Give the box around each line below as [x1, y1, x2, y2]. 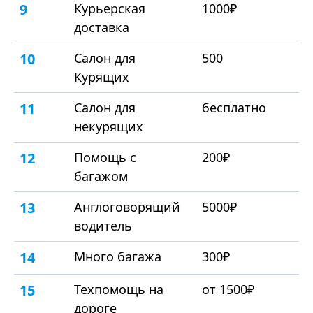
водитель [74, 217, 132, 235]
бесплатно [202, 99, 266, 117]
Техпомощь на [74, 281, 163, 298]
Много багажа [74, 248, 161, 265]
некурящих [74, 118, 143, 136]
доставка [74, 19, 129, 36]
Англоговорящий [74, 198, 180, 216]
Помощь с [74, 149, 136, 166]
